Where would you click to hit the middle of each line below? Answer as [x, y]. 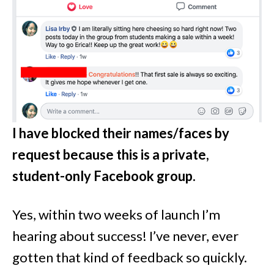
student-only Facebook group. [104, 176]
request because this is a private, [111, 155]
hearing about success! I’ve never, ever [125, 236]
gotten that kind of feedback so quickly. [130, 257]
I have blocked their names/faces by [121, 133]
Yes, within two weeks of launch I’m [116, 215]
